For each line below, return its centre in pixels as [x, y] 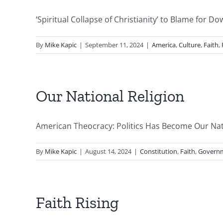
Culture [190, 45]
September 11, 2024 [114, 45]
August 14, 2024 [108, 151]
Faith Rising [77, 203]
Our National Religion [110, 96]
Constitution [159, 151]
